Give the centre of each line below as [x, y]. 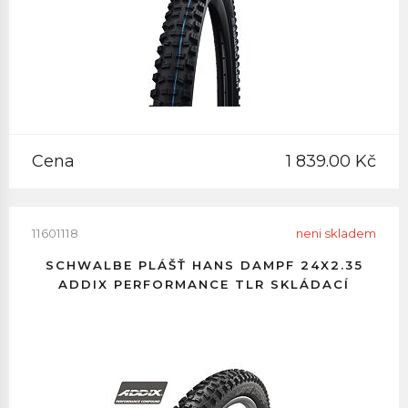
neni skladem [336, 233]
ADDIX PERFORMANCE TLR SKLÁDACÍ [204, 284]
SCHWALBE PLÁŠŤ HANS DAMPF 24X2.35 [204, 265]
